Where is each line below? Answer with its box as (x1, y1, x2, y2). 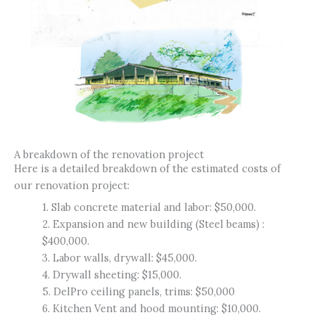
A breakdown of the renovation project (14, 147, 204, 161)
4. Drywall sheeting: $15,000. (42, 267, 181, 281)
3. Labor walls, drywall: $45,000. (42, 250, 197, 264)
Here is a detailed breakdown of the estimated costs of (14, 161, 281, 175)
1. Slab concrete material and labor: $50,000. (42, 200, 256, 214)
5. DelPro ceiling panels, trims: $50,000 (42, 284, 235, 298)
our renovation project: (14, 178, 129, 192)
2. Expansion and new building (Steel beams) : (42, 217, 264, 231)
